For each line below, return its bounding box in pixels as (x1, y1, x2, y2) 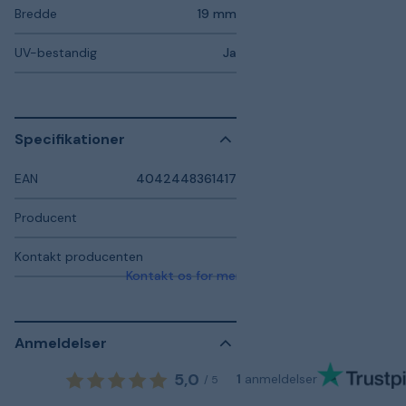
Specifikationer (14, 130, 125, 149)
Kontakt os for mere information (125, 266, 322, 284)
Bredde (14, 5, 57, 22)
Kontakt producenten (14, 247, 143, 265)
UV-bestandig (14, 43, 97, 61)
